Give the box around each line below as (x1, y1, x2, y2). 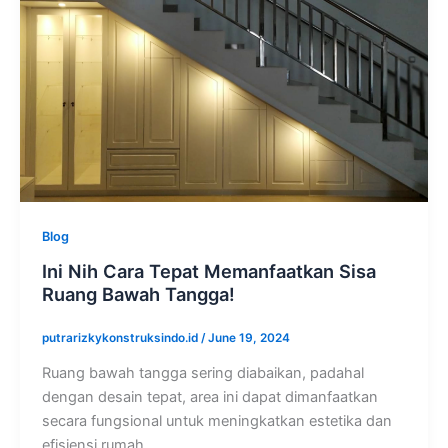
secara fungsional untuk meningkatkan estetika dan (41, 411, 392, 430)
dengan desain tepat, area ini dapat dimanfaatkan (41, 387, 378, 406)
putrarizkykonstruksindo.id (41, 330, 201, 345)
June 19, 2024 (207, 330, 290, 345)
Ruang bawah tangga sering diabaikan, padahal (41, 363, 364, 382)
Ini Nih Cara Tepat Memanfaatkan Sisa (41, 259, 376, 282)
